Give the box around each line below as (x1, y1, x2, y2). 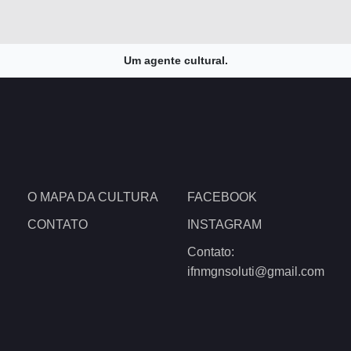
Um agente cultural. (123, 54, 228, 67)
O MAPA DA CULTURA (27, 190, 158, 204)
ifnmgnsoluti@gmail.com (187, 265, 324, 279)
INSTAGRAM (187, 218, 262, 232)
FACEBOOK (187, 190, 257, 204)
